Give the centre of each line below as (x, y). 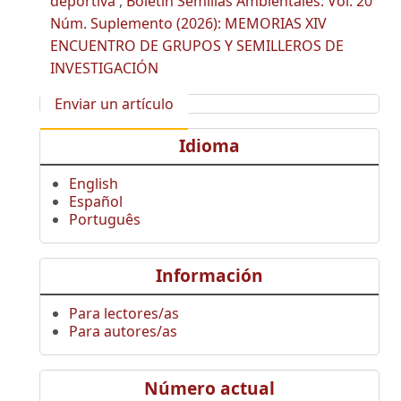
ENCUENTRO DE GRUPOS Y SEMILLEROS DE (197, 45)
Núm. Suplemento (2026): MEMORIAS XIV (188, 23)
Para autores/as (123, 332)
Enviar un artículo (114, 103)
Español (96, 201)
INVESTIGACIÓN (104, 68)
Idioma (209, 146)
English (94, 183)
